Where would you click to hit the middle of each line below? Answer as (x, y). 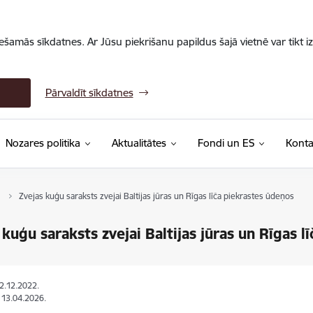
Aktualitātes (139, 143)
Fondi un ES (226, 143)
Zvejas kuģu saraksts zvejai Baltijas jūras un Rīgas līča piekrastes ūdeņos (156, 196)
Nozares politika (43, 143)
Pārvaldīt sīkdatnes (89, 93)
